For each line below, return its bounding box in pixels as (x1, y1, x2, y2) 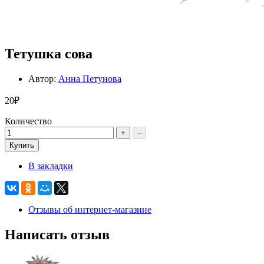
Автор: (28, 74, 58, 84)
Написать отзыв (5, 227, 110, 243)
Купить (9, 141, 34, 150)
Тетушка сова (5, 46, 93, 62)
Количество (5, 116, 52, 127)
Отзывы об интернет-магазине (28, 204, 151, 215)
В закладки (28, 161, 73, 171)
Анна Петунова (58, 74, 121, 84)
